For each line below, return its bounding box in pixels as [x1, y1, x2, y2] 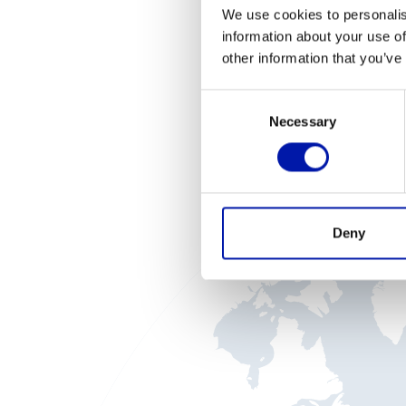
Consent [200, 92, 251, 108]
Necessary [269, 113, 336, 130]
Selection [200, 113, 256, 130]
